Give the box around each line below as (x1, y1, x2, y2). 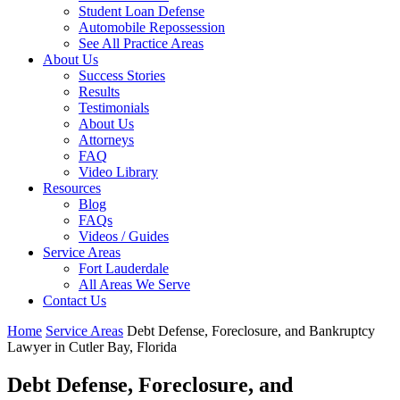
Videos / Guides (79, 229, 169, 244)
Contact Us (43, 293, 106, 308)
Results (79, 84, 120, 99)
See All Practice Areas (79, 36, 204, 51)
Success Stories (79, 68, 165, 83)
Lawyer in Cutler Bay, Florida (7, 339, 177, 354)
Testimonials (79, 100, 149, 115)
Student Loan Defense (79, 4, 204, 19)
